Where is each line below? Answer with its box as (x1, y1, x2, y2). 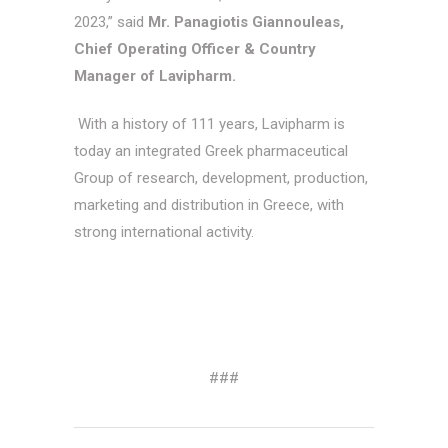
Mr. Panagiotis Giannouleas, (148, 12, 344, 31)
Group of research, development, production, (74, 169, 368, 188)
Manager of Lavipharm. (74, 66, 236, 85)
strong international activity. (74, 223, 254, 242)
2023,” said (74, 12, 148, 31)
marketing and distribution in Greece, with (74, 196, 344, 215)
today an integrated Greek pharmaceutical (74, 142, 348, 161)
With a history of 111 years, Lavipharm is (78, 115, 345, 134)
